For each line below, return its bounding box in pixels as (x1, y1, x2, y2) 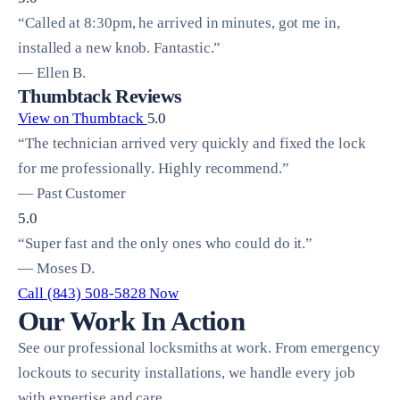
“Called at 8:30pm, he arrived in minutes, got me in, (18, 14, 340, 32)
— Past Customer (18, 185, 126, 203)
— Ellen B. (18, 64, 87, 82)
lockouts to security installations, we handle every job (18, 364, 355, 382)
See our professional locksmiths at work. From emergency (18, 339, 380, 357)
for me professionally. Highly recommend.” (18, 160, 289, 178)
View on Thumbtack (18, 110, 147, 128)
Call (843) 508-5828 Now (18, 285, 179, 303)
